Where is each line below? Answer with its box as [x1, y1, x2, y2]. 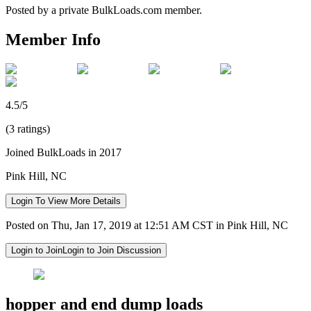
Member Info [6, 30, 101, 49]
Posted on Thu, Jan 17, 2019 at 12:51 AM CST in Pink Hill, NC [6, 219, 288, 231]
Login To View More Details [11, 195, 121, 206]
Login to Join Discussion [62, 244, 161, 255]
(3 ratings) [6, 122, 50, 135]
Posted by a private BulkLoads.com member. [6, 3, 202, 16]
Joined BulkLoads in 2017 [6, 146, 121, 158]
